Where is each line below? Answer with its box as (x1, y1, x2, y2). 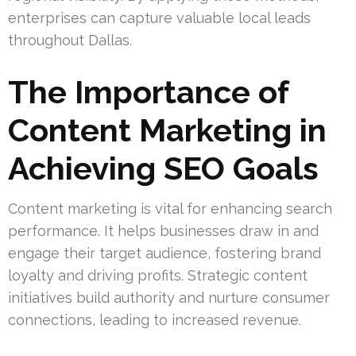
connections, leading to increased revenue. (8, 311, 301, 329)
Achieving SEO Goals (8, 149, 319, 188)
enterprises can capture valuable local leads (8, 10, 311, 27)
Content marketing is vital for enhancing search (8, 200, 332, 218)
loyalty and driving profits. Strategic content (8, 267, 308, 284)
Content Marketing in (8, 111, 327, 149)
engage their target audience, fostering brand (8, 245, 321, 262)
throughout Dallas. (8, 32, 132, 49)
